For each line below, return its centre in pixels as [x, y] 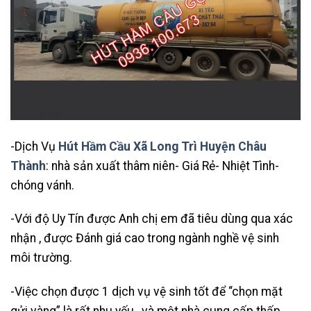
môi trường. [41, 258]
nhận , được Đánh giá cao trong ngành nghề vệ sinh [145, 238]
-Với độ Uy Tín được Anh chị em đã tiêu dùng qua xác [152, 219]
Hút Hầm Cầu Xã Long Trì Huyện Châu [162, 146]
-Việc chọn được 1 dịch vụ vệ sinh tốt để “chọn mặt [146, 292]
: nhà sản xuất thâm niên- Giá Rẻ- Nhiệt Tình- [162, 166]
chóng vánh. [42, 185]
